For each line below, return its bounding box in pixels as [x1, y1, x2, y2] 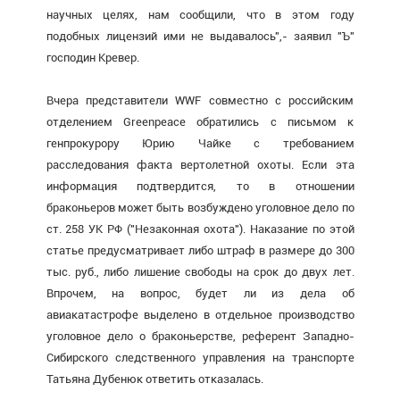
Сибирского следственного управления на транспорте [46, 350, 354, 364]
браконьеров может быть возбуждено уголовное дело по [46, 200, 354, 214]
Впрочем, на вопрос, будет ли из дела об [46, 286, 354, 300]
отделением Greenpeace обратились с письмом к [46, 114, 354, 129]
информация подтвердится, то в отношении [46, 179, 354, 193]
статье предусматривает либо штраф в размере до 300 [46, 243, 354, 257]
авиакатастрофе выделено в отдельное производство [46, 307, 354, 321]
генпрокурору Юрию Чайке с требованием [46, 136, 354, 150]
